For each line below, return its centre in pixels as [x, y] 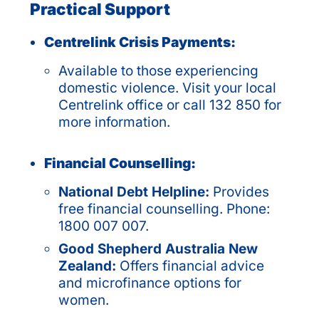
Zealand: [89, 266]
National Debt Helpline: [136, 192]
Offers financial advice [192, 266]
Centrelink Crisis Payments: [140, 42]
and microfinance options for [150, 283]
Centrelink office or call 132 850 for [170, 105]
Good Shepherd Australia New [158, 249]
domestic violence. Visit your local [167, 88]
